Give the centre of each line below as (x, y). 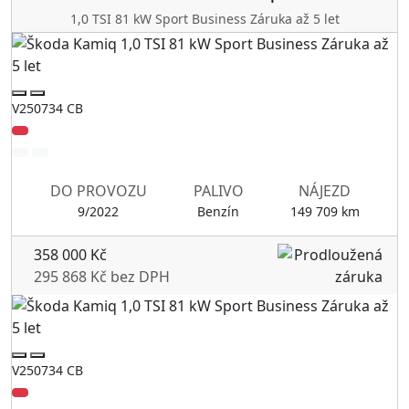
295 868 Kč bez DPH (102, 276)
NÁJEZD (325, 190)
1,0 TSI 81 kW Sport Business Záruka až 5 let (204, 18)
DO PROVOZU (98, 190)
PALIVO (218, 190)
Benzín (218, 211)
